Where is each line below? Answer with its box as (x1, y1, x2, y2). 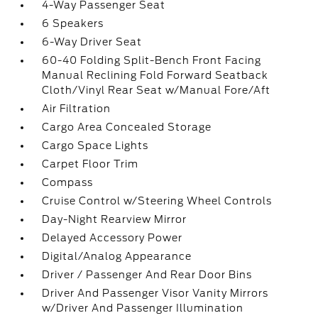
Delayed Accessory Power (42, 232, 183, 243)
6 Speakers (42, 18, 104, 29)
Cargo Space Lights (42, 140, 149, 151)
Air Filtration (42, 103, 111, 114)
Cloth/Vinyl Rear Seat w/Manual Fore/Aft (42, 84, 271, 96)
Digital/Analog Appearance (42, 251, 192, 262)
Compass (42, 177, 94, 188)
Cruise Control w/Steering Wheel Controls (42, 195, 273, 207)
